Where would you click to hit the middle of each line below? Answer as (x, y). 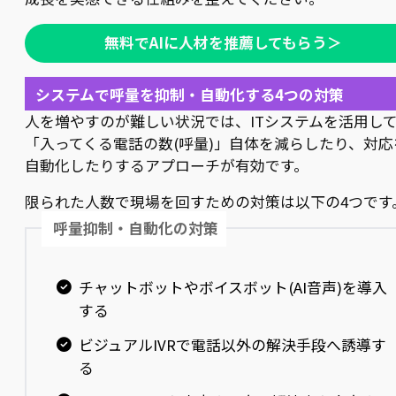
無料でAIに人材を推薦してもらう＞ (223, 43)
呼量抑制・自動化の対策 (136, 228)
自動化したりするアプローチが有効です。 (167, 166)
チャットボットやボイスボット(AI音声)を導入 (232, 287)
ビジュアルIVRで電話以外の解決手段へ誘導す (232, 344)
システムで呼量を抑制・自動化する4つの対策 (189, 94)
